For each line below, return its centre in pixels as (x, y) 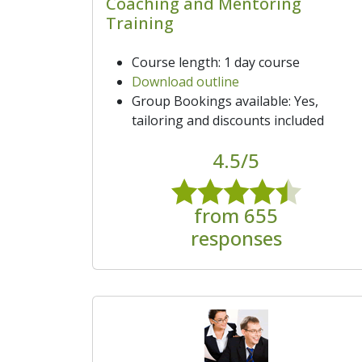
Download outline (185, 81)
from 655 (236, 215)
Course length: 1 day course (216, 62)
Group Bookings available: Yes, (225, 101)
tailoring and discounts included (228, 120)
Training (140, 23)
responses (236, 238)
